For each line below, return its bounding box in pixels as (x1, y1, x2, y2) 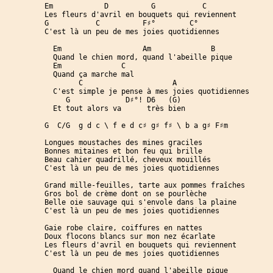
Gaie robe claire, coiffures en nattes (44, 224, 202, 232)
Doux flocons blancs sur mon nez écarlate (44, 232, 215, 241)
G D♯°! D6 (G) (44, 96, 181, 104)
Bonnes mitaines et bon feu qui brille (44, 147, 202, 155)
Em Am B (44, 44, 215, 53)
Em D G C (44, 2, 207, 10)
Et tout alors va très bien (44, 104, 185, 113)
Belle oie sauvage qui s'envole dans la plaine (44, 198, 236, 207)
